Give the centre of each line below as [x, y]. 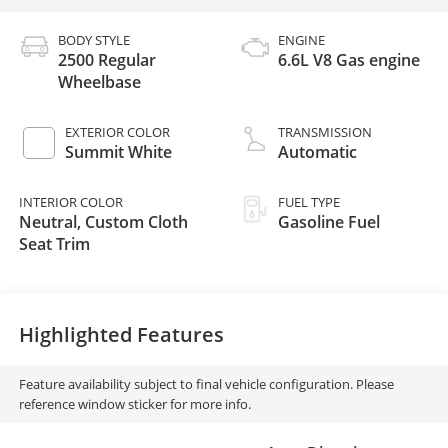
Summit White [118, 151]
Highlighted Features [121, 335]
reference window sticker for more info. [134, 404]
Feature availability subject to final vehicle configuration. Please [206, 384]
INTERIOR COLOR [70, 201]
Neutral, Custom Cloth [103, 221]
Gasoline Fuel [329, 221]
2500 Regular [106, 59]
